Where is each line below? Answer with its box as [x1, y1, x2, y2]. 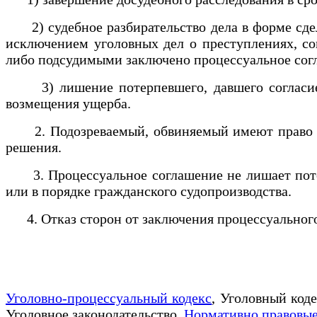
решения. [6, 139, 62, 155]
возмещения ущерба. [6, 95, 131, 111]
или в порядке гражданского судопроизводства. [6, 183, 292, 199]
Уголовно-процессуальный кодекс [6, 289, 212, 306]
